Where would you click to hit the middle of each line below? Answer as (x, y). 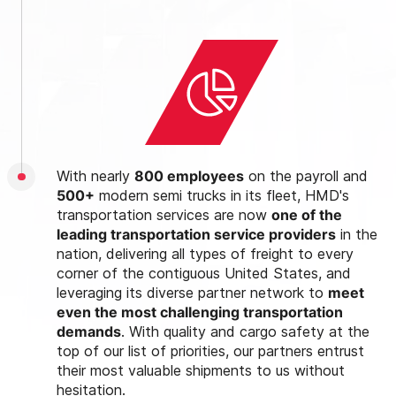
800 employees (189, 175)
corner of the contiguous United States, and (204, 273)
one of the (307, 214)
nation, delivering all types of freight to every (205, 253)
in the (357, 234)
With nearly (95, 175)
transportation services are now (164, 214)
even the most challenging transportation (200, 312)
